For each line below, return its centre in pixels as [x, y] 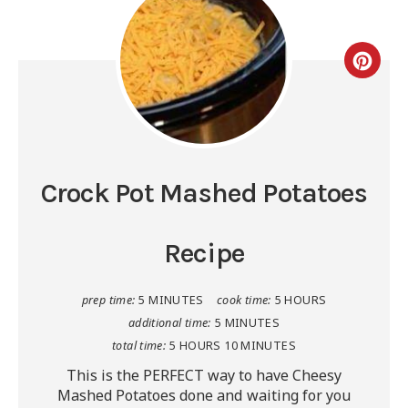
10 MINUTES [260, 346]
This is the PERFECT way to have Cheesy [204, 376]
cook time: [244, 301]
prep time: [108, 301]
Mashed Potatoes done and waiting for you [204, 396]
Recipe [204, 254]
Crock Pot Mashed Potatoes [204, 194]
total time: [139, 346]
